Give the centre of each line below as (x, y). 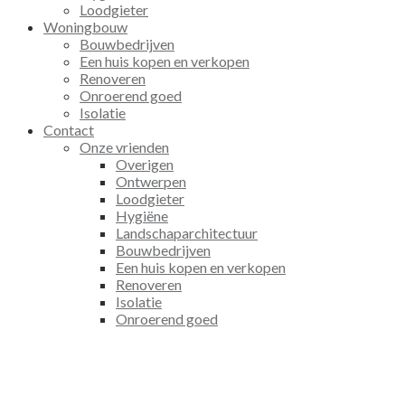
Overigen (145, 165)
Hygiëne (142, 216)
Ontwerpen (151, 182)
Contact (69, 130)
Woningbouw (85, 27)
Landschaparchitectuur (187, 233)
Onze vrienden (124, 147)
